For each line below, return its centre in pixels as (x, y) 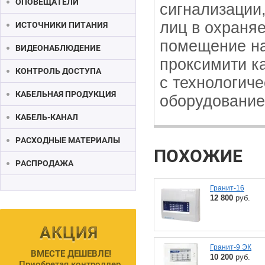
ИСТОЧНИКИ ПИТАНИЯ (62, 25)
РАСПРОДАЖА (44, 163)
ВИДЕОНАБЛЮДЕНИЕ (58, 48)
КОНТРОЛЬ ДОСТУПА (58, 71)
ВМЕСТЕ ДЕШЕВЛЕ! (71, 254)
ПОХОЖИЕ (198, 156)
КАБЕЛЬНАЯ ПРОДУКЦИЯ (66, 94)
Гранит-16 (227, 188)
